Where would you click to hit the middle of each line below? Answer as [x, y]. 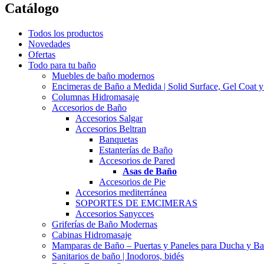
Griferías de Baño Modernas [105, 224]
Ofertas [42, 54]
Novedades [49, 44]
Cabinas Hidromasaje [92, 235]
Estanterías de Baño [136, 150]
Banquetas [118, 139]
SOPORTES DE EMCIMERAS [136, 203]
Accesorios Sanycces [115, 213]
